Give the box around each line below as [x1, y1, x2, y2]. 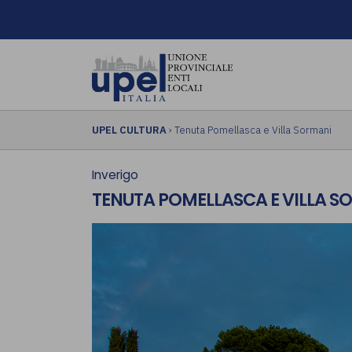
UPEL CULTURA [92, 123, 167, 137]
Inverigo [92, 166, 138, 183]
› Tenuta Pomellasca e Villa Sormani [167, 123, 332, 137]
